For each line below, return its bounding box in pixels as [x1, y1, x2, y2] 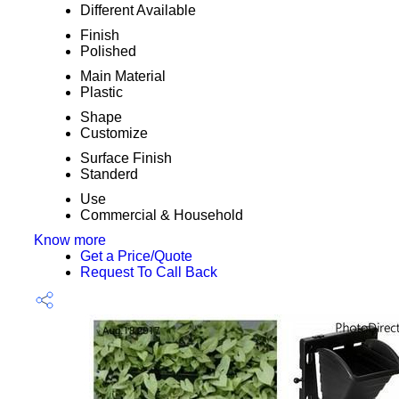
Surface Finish [79, 151, 172, 166]
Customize [79, 126, 148, 141]
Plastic [79, 85, 123, 100]
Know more [33, 232, 106, 248]
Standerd [79, 167, 138, 182]
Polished [79, 44, 136, 59]
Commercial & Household [79, 208, 243, 223]
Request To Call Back [79, 265, 217, 280]
